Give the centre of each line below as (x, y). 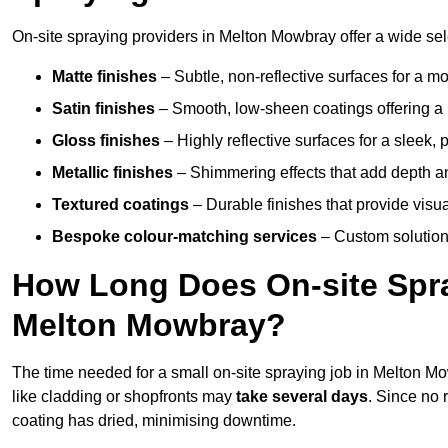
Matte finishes (104, 77)
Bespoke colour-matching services (184, 237)
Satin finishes (103, 109)
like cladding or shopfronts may (124, 397)
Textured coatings (120, 205)
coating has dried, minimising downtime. (154, 421)
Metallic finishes (112, 173)
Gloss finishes (106, 141)
